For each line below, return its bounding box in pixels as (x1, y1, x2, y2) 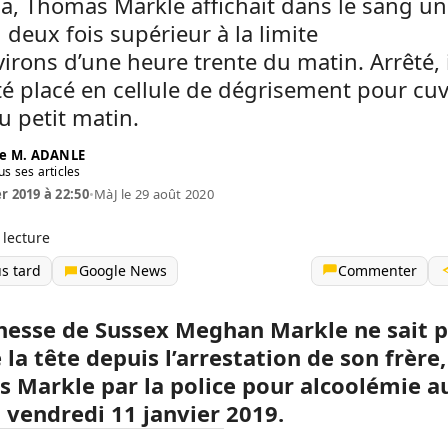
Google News (79, 261, 167, 280)
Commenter (338, 261, 417, 280)
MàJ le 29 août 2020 (94, 185, 214, 203)
